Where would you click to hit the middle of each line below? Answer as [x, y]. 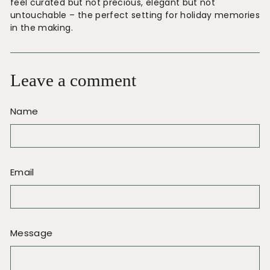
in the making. [42, 28]
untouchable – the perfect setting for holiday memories [135, 15]
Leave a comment [73, 80]
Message [32, 233]
